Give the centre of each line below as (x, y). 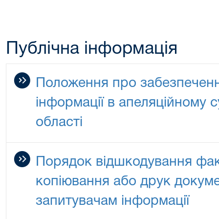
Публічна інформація (92, 49)
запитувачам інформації (112, 201)
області (59, 123)
